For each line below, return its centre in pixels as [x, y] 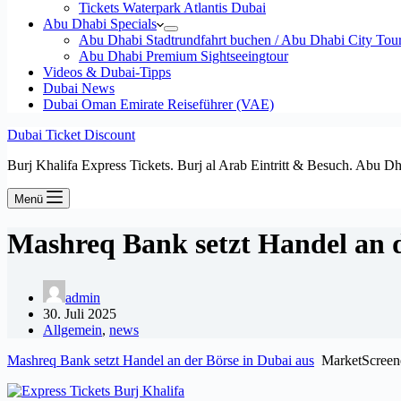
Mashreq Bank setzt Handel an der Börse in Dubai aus [161, 360]
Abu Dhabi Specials [100, 24]
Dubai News [79, 88]
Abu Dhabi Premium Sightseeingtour [183, 56]
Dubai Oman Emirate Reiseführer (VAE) [158, 104]
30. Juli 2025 [80, 313]
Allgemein [73, 329]
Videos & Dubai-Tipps [107, 72]
